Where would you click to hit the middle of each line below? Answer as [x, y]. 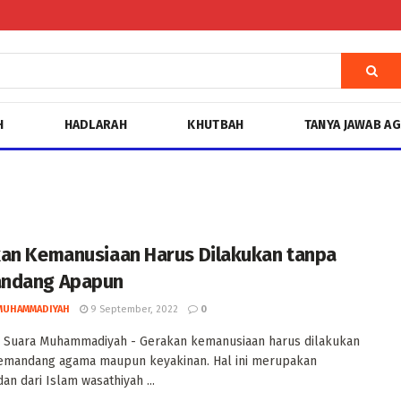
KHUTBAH [216, 125]
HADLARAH [95, 125]
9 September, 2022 [133, 309]
